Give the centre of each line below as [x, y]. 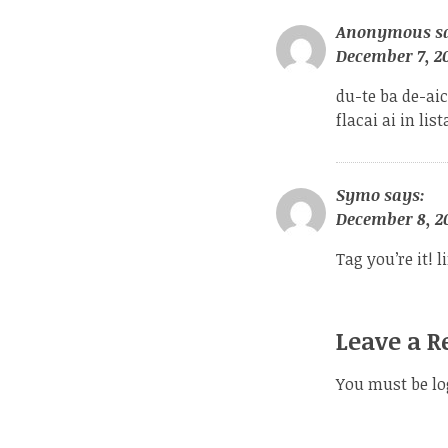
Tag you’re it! [386, 258]
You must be [384, 383]
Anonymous [383, 31]
